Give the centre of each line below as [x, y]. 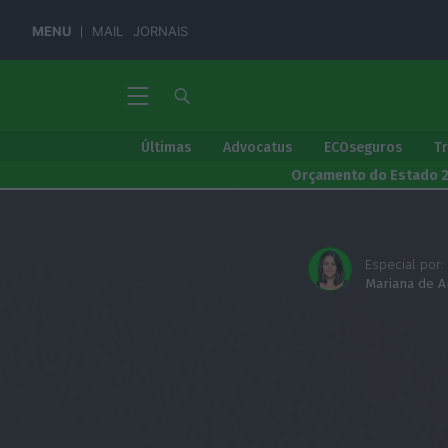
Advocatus [257, 147]
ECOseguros [363, 147]
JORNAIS [160, 31]
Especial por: [405, 264]
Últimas [166, 147]
